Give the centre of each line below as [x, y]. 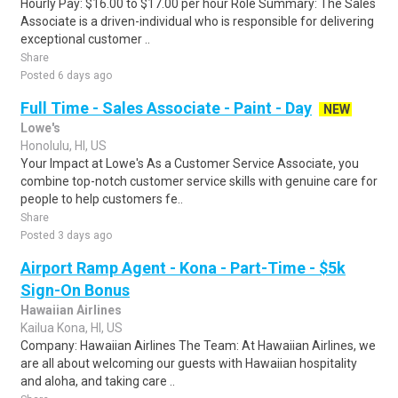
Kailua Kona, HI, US [72, 328]
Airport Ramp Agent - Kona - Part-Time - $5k [183, 268]
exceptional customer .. [85, 39]
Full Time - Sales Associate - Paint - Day [166, 108]
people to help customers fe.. [102, 199]
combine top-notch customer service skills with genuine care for [199, 181]
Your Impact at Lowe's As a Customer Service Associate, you [190, 163]
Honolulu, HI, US [64, 146]
